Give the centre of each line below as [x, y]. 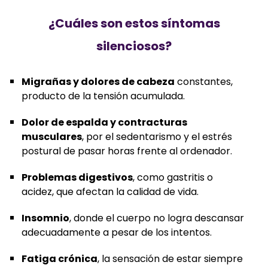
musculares [52, 136]
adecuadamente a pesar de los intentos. [117, 232]
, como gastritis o [173, 177]
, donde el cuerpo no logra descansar [157, 218]
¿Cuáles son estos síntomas [134, 23]
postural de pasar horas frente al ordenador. [127, 151]
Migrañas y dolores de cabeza [98, 81]
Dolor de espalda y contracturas [104, 122]
